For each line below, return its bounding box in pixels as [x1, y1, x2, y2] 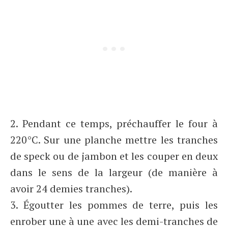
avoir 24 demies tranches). [10, 182, 132, 195]
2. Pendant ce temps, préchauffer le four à [10, 117, 218, 130]
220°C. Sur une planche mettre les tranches [10, 133, 218, 147]
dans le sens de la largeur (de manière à [10, 165, 218, 179]
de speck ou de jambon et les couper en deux [10, 149, 218, 163]
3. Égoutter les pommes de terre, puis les [10, 198, 218, 212]
